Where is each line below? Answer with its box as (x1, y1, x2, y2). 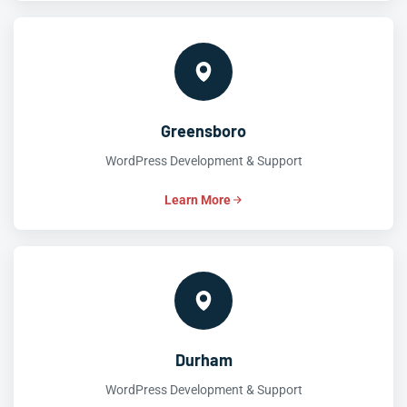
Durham (174, 350, 233, 371)
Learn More (164, 193, 231, 208)
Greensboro (161, 121, 246, 142)
